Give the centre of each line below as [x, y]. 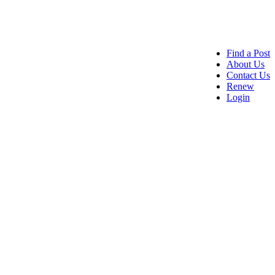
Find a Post [248, 53]
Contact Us [248, 75]
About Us [246, 64]
